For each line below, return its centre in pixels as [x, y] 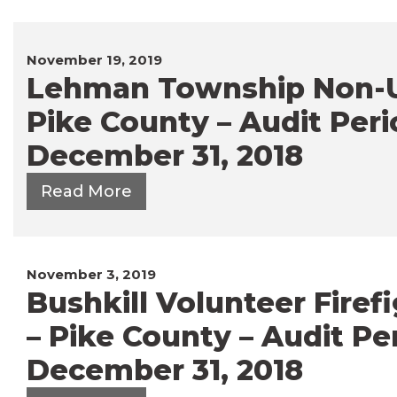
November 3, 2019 [91, 274]
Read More [86, 191]
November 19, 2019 [94, 59]
